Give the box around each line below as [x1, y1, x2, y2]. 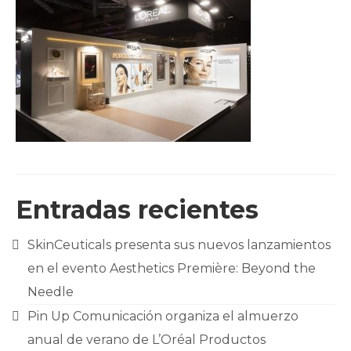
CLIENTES [35, 20, 99, 35]
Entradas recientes [16, 194, 259, 225]
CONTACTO [35, 85, 109, 100]
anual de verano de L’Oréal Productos [27, 332, 266, 347]
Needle [27, 284, 74, 299]
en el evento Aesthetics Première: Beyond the [27, 261, 316, 276]
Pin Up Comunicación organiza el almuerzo [27, 309, 299, 324]
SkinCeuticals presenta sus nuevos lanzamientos [27, 237, 331, 252]
